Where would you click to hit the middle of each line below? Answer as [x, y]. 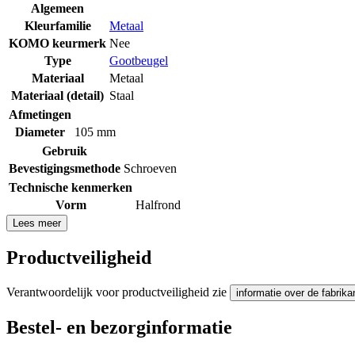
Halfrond [158, 204]
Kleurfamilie [57, 25]
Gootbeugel [139, 60]
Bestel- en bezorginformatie [119, 327]
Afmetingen [40, 114]
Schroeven [150, 168]
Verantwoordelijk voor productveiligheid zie [118, 292]
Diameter [40, 132]
